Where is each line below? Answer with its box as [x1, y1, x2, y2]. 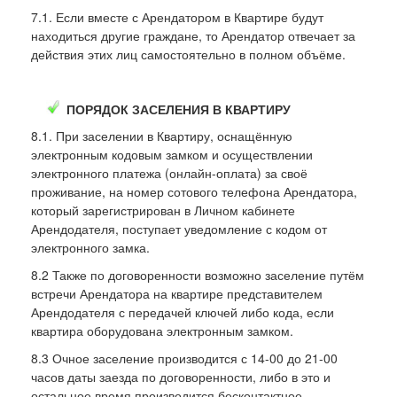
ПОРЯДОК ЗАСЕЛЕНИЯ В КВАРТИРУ [66, 99, 291, 118]
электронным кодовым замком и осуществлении [31, 144, 313, 163]
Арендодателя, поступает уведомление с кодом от [31, 219, 327, 237]
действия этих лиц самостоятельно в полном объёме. [31, 44, 346, 63]
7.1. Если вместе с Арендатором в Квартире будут [31, 7, 323, 26]
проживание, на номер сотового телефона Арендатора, [31, 182, 357, 200]
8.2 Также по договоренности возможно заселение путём [31, 265, 364, 284]
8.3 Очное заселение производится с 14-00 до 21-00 [31, 348, 338, 367]
